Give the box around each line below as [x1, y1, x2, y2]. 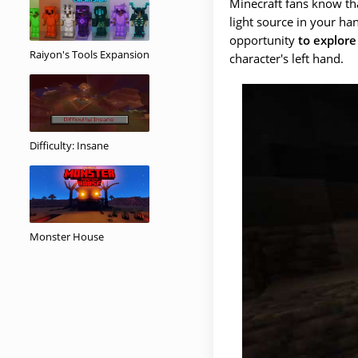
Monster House [30, 229, 104, 244]
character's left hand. [229, 50, 344, 66]
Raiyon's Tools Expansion [30, 47, 149, 62]
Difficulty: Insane [30, 138, 109, 153]
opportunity [229, 32, 298, 48]
